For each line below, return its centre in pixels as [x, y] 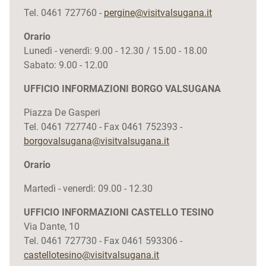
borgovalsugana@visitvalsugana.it [96, 141]
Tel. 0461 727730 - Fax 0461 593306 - [103, 241]
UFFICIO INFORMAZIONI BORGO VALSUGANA [122, 89]
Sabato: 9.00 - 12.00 [67, 65]
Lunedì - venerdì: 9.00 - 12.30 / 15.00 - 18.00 [115, 51]
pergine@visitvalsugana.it [158, 13]
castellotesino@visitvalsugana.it [91, 255]
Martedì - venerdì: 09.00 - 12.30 [88, 189]
